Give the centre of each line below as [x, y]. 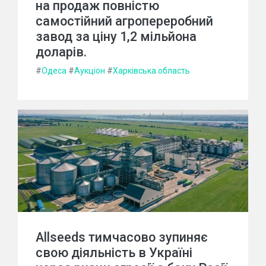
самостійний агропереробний [124, 21]
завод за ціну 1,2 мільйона [116, 37]
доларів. [61, 52]
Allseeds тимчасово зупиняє [122, 237]
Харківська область [151, 71]
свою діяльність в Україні [114, 253]
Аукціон [90, 71]
